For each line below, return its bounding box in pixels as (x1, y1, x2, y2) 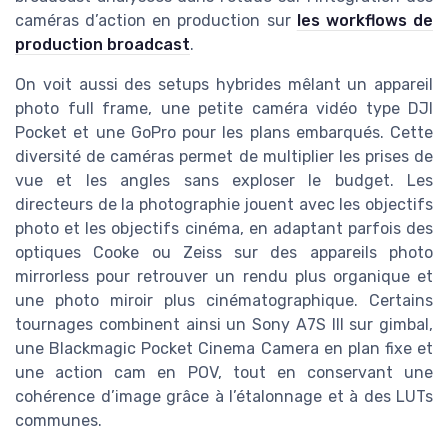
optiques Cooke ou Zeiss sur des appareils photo (15, 243, 433, 263)
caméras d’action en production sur (15, 11, 297, 31)
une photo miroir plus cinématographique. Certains (15, 291, 433, 311)
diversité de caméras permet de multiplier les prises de (15, 147, 433, 167)
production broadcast (15, 35, 190, 55)
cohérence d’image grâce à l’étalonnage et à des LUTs (15, 387, 433, 407)
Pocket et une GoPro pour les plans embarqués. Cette (15, 123, 433, 143)
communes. (15, 411, 102, 431)
